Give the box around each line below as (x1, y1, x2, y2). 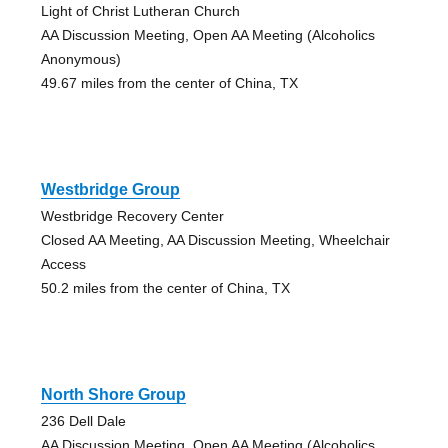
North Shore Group (40, 386, 186, 404)
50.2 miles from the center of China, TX (40, 280, 290, 297)
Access (40, 256, 86, 273)
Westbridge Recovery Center (40, 208, 224, 225)
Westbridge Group (40, 181, 180, 199)
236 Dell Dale (40, 413, 126, 430)
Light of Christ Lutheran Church (40, 3, 240, 20)
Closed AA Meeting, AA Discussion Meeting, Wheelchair (40, 232, 390, 249)
